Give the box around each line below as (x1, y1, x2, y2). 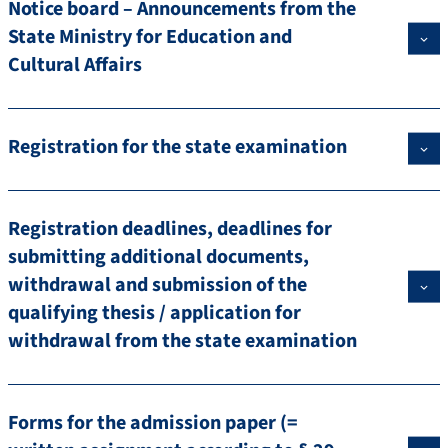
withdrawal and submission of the (8, 271, 307, 300)
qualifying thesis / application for (8, 299, 301, 328)
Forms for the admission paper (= (8, 409, 298, 438)
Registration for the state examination (8, 133, 347, 162)
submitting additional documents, (8, 243, 309, 272)
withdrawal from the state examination (8, 327, 357, 356)
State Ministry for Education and (8, 23, 292, 52)
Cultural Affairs (8, 51, 142, 80)
